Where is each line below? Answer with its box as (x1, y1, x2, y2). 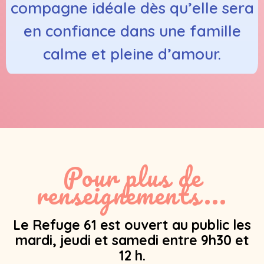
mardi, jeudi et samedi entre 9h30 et (15, 232, 249, 249)
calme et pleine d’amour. (43, 44, 221, 64)
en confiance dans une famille (23, 21, 241, 41)
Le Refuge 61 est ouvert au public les (13, 216, 251, 234)
